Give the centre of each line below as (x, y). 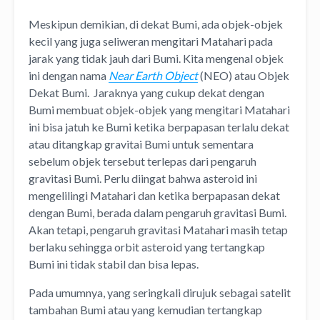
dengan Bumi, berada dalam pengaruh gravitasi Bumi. (157, 213)
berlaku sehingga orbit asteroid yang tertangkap (147, 247)
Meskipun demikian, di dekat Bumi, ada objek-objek (156, 24)
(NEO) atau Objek (244, 76)
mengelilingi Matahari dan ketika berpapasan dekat (154, 196)
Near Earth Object (153, 76)
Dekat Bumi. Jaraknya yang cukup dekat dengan (146, 93)
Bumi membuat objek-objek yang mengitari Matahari (159, 110)
